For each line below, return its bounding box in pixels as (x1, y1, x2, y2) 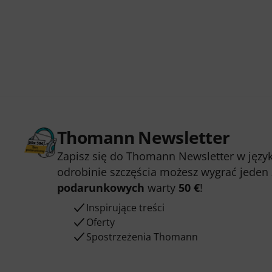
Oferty (86, 216, 115, 229)
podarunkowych (56, 180, 144, 195)
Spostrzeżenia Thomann (86, 230, 198, 243)
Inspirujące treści (86, 201, 165, 214)
